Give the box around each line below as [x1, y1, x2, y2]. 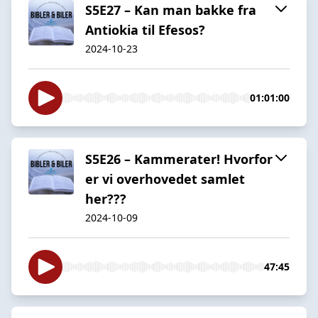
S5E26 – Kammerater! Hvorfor [85, 150, 273, 168]
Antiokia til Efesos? [85, 21, 205, 38]
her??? [85, 190, 126, 207]
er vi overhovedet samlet [85, 170, 245, 187]
